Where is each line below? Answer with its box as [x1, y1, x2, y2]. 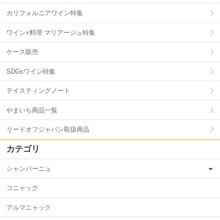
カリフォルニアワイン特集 [6, 9, 83, 17]
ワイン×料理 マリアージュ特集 [6, 28, 95, 36]
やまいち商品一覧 [6, 106, 57, 114]
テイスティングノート [6, 87, 70, 95]
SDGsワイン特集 [6, 67, 55, 75]
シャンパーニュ [6, 165, 51, 172]
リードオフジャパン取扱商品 [6, 126, 89, 134]
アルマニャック [6, 203, 51, 211]
